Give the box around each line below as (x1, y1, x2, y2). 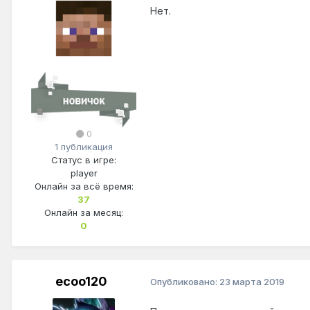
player (70, 167, 98, 179)
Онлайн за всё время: (34, 180, 134, 192)
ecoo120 (55, 273, 107, 289)
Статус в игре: (51, 154, 116, 165)
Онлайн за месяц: (44, 206, 123, 218)
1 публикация (55, 140, 113, 152)
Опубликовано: (150, 276, 219, 288)
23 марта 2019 (219, 276, 284, 288)
